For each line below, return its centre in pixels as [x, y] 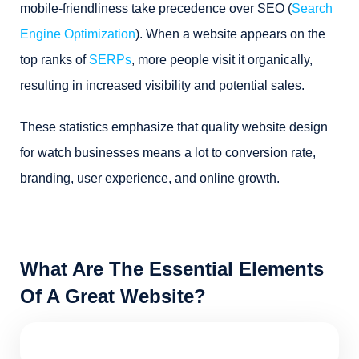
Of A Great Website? [113, 296]
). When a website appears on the [230, 34]
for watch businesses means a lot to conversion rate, [168, 153]
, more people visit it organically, [222, 60]
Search [312, 8]
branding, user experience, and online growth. [150, 178]
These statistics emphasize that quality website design [174, 127]
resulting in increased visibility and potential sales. [162, 85]
